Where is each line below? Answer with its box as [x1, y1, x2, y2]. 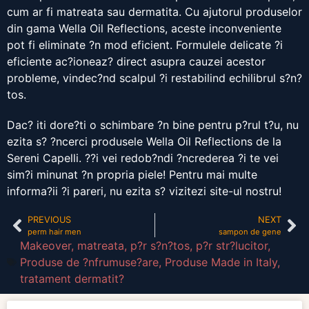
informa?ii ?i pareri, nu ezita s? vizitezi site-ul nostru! [7, 184, 281, 199]
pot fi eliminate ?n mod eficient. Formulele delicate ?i [7, 38, 283, 52]
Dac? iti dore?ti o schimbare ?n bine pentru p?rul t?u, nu [7, 118, 299, 132]
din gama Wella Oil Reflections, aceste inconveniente [7, 21, 281, 36]
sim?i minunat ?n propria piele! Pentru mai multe [7, 168, 257, 182]
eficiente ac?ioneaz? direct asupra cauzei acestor [7, 54, 266, 69]
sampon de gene [219, 227, 281, 237]
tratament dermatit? [20, 272, 124, 286]
